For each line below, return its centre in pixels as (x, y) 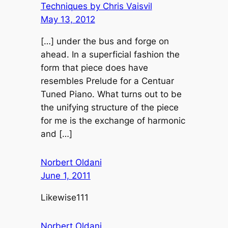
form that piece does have (94, 67)
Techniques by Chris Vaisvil (96, 6)
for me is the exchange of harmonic (113, 120)
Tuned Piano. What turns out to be (111, 94)
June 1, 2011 (65, 176)
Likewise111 (64, 197)
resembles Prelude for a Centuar (107, 81)
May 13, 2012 (68, 20)
